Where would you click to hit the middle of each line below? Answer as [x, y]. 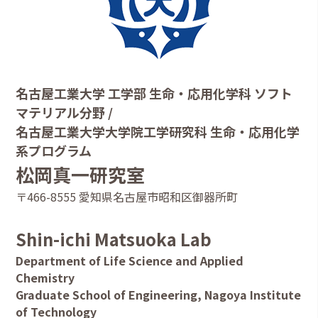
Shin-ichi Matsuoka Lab [114, 238]
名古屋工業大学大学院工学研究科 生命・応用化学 [158, 131]
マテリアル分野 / [65, 112]
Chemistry [45, 277]
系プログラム [54, 150]
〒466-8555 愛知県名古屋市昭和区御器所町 [127, 196]
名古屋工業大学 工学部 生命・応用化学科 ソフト [154, 93]
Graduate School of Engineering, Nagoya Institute [159, 294]
